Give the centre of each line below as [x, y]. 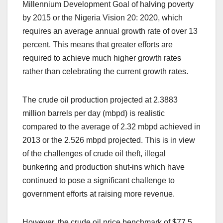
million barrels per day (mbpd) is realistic [94, 113]
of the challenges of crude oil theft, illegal [94, 153]
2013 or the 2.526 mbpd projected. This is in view [109, 140]
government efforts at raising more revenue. [99, 194]
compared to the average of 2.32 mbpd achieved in [111, 126]
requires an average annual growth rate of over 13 [110, 31]
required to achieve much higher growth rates [102, 58]
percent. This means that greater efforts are [98, 44]
